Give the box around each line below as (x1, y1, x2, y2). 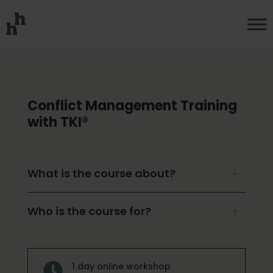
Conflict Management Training (27, 96, 237, 115)
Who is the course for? (27, 204, 151, 219)
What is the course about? (27, 166, 175, 181)
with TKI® (27, 113, 88, 132)
